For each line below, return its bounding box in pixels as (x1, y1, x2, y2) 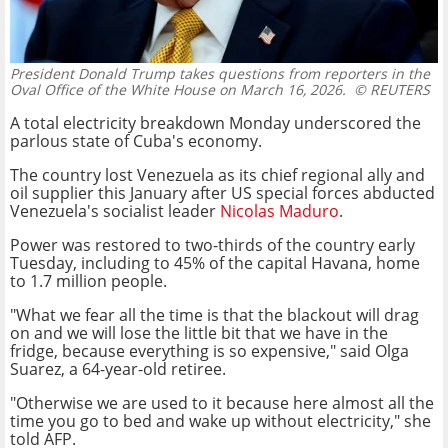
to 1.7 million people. (10, 270, 167, 293)
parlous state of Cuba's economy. (10, 130, 262, 153)
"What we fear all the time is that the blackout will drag (10, 304, 419, 327)
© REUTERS (346, 80, 430, 100)
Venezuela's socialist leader (10, 200, 220, 223)
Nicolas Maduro (220, 200, 339, 223)
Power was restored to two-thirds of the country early (10, 234, 415, 257)
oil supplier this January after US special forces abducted (10, 182, 435, 205)
